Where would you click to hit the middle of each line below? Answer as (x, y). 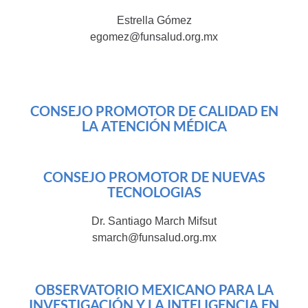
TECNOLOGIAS (154, 192)
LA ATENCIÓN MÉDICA (154, 126)
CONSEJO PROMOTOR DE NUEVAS (154, 177)
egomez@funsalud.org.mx (154, 37)
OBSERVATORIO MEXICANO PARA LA (154, 290)
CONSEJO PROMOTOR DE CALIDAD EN (154, 111)
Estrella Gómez (154, 21)
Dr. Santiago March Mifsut (154, 221)
